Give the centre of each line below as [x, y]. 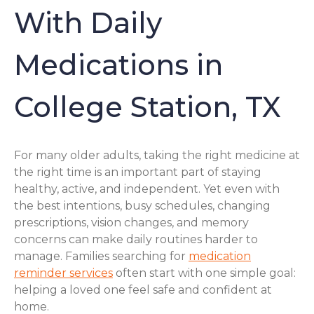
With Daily [88, 23]
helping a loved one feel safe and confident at [143, 289]
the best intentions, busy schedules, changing [142, 205]
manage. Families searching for [101, 256]
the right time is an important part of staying [138, 172]
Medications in [118, 65]
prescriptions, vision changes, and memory [131, 222]
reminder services [63, 273]
